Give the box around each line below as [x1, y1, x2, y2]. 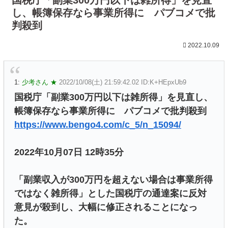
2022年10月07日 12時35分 [14, 147, 124, 157]
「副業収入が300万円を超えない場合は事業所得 [14, 174, 213, 185]
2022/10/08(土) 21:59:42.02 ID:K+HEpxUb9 [59, 78, 186, 86]
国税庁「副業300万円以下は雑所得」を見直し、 [14, 92, 213, 102]
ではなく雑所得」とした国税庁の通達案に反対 [14, 188, 207, 198]
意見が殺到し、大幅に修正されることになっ [14, 202, 197, 212]
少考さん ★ [22, 78, 57, 86]
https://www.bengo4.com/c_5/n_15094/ [14, 119, 181, 130]
